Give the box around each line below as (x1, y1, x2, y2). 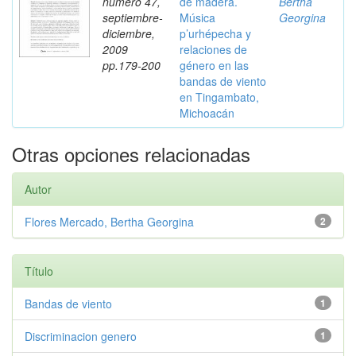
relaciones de (180, 41, 247, 57)
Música (180, 10, 215, 25)
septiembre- (103, 10, 163, 25)
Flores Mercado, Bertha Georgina (25, 214, 194, 230)
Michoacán (180, 105, 234, 121)
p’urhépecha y (180, 25, 251, 41)
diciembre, (103, 25, 155, 41)
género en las (180, 57, 249, 73)
